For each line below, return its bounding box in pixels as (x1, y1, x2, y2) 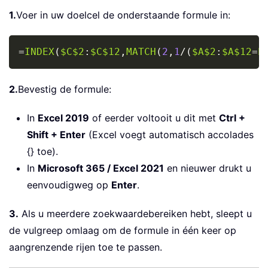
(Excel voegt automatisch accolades (86, 128, 254, 141)
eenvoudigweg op (27, 178, 111, 191)
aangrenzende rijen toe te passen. (9, 240, 162, 253)
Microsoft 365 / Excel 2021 (38, 162, 164, 174)
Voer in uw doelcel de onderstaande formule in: (16, 8, 230, 21)
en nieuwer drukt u (164, 162, 251, 174)
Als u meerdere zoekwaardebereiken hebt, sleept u (19, 207, 252, 220)
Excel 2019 (38, 111, 89, 124)
